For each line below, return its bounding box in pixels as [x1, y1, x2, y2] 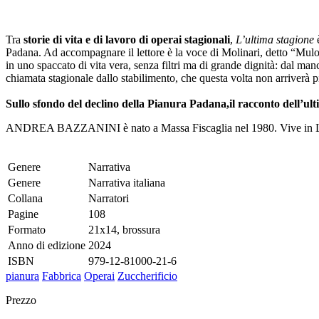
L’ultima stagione [236, 33, 317, 46]
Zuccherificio [117, 270, 177, 283]
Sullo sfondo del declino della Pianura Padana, [6, 98, 229, 110]
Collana [8, 192, 43, 205]
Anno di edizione [8, 239, 85, 252]
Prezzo [6, 294, 36, 307]
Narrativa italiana [88, 177, 165, 189]
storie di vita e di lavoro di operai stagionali [23, 33, 230, 46]
